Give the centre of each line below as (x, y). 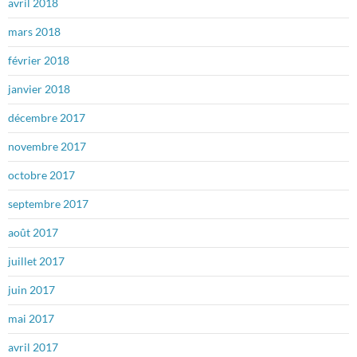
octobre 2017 (41, 175)
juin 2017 (31, 289)
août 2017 (33, 232)
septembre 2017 (48, 203)
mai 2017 (31, 318)
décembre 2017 (47, 117)
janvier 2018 (39, 88)
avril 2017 (33, 347)
